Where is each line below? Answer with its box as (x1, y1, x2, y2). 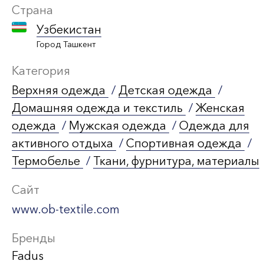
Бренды (12, 231, 55, 245)
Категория (12, 64, 70, 78)
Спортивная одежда (126, 136, 245, 150)
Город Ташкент (37, 39, 96, 49)
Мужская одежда (69, 118, 169, 133)
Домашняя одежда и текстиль (12, 101, 186, 115)
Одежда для (179, 118, 249, 133)
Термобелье (12, 154, 83, 168)
